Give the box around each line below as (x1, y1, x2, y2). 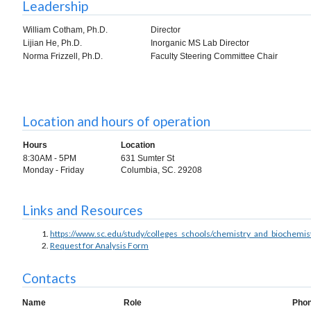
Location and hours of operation (22, 113, 210, 130)
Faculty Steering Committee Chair (151, 51, 278, 61)
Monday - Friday (23, 165, 84, 176)
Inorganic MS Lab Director (151, 37, 249, 48)
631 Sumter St (121, 153, 174, 164)
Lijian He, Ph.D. (23, 37, 82, 48)
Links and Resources (22, 202, 143, 219)
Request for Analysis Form (50, 240, 149, 251)
